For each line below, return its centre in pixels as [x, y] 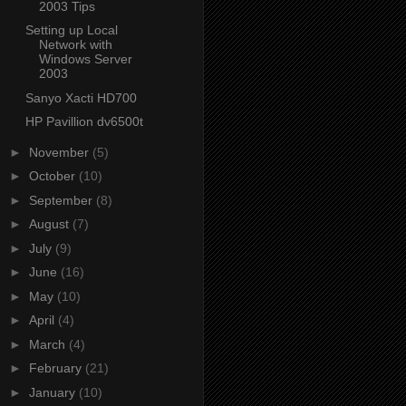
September [62, 200]
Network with [75, 45]
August [50, 224]
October [53, 176]
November [60, 152]
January [53, 392]
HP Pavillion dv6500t [84, 122]
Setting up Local [71, 30]
